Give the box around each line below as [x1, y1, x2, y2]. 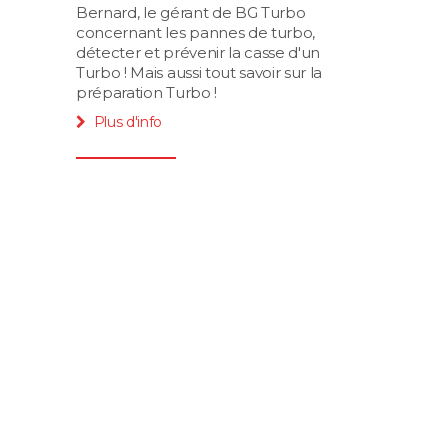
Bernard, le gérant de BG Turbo [76, 3, 306, 23]
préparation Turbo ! [76, 83, 217, 103]
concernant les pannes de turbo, [76, 23, 316, 43]
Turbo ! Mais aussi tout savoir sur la [76, 63, 323, 83]
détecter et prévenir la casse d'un [76, 43, 321, 63]
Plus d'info [93, 113, 163, 132]
